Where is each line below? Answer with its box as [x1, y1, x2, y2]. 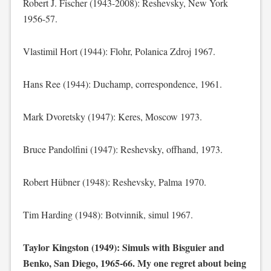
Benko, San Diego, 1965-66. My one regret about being [22, 256, 246, 270]
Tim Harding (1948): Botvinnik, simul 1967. [22, 208, 193, 221]
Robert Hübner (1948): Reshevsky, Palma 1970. [22, 175, 206, 188]
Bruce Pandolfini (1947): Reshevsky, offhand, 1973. [22, 143, 223, 155]
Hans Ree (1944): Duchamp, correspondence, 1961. [22, 77, 222, 90]
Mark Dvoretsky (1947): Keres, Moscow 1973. [22, 110, 202, 123]
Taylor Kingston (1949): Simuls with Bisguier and [22, 240, 224, 254]
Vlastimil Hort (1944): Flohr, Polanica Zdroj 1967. [22, 45, 215, 57]
